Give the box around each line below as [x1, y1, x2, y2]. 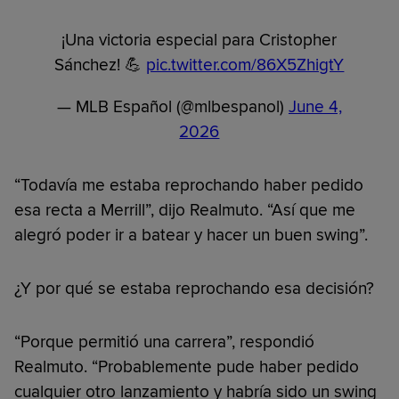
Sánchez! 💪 [54, 53, 147, 76]
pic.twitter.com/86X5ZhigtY [146, 53, 345, 76]
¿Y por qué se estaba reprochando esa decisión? [14, 277, 374, 299]
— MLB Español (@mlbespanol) [56, 95, 289, 118]
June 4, [288, 95, 342, 118]
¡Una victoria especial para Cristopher [61, 28, 338, 51]
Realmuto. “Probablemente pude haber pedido [14, 355, 359, 378]
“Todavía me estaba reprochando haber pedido [14, 174, 363, 196]
